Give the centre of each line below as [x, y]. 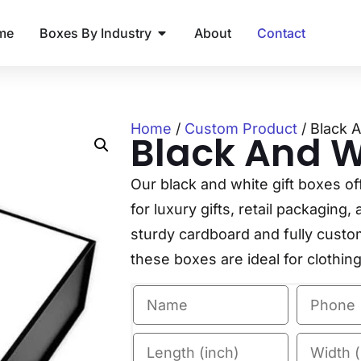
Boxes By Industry [95, 33]
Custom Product [241, 128]
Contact [281, 33]
